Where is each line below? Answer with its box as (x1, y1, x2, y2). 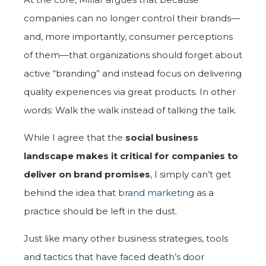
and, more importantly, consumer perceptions (24, 30, 233, 42)
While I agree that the (24, 131, 125, 143)
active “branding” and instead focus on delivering (24, 67, 242, 79)
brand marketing (118, 186, 194, 198)
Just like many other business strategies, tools (24, 232, 228, 244)
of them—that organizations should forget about (24, 49, 242, 61)
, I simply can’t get (150, 168, 231, 180)
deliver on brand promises (24, 168, 150, 180)
